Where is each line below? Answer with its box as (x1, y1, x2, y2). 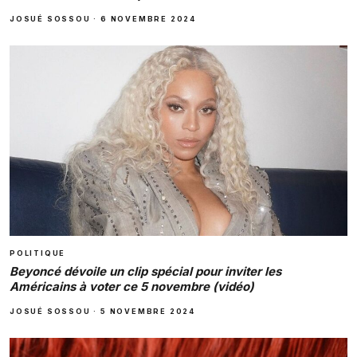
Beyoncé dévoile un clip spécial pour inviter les (10, 263, 281, 279)
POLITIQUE (10, 248, 66, 257)
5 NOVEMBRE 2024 (100, 306, 196, 316)
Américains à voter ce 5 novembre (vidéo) (10, 278, 254, 294)
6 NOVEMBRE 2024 (100, 14, 197, 24)
